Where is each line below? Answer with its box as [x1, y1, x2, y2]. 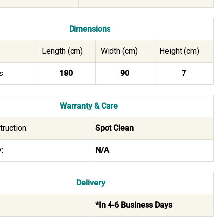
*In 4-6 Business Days [95, 200, 172, 210]
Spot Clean [95, 123, 134, 133]
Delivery [74, 178, 105, 187]
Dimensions [69, 24, 110, 34]
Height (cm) [159, 46, 199, 56]
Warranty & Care [60, 101, 120, 110]
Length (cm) [41, 46, 83, 56]
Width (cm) [100, 46, 138, 56]
